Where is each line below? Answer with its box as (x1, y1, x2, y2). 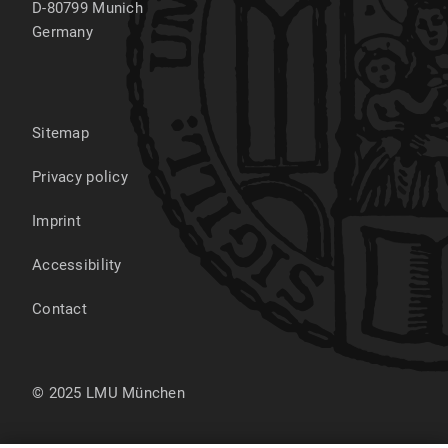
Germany (32, 22, 93, 41)
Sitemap (32, 123, 89, 142)
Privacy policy (32, 167, 128, 186)
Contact (32, 299, 87, 318)
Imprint (32, 211, 81, 230)
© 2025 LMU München (32, 383, 186, 402)
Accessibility (32, 255, 122, 274)
